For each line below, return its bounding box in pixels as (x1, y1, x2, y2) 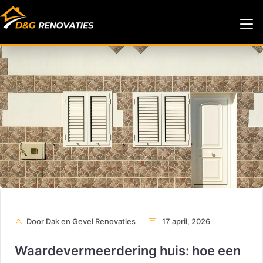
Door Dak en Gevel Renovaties (26, 217, 136, 227)
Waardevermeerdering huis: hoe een (15, 243, 241, 259)
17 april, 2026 (160, 217, 210, 227)
